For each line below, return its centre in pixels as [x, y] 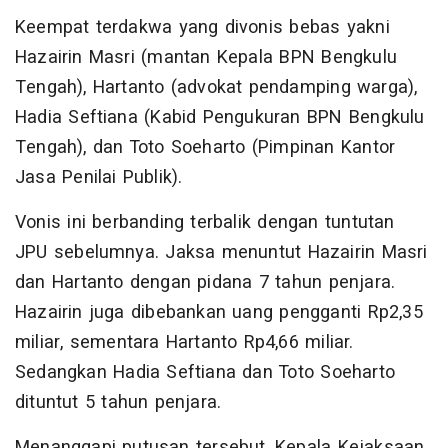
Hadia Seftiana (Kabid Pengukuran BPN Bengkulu [220, 118]
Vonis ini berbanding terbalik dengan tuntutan [205, 223]
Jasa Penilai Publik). [99, 178]
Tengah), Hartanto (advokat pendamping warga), [216, 88]
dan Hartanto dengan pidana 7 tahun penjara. [205, 283]
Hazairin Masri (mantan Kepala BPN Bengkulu [206, 58]
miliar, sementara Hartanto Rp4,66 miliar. [184, 343]
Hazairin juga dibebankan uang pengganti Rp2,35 [219, 313]
